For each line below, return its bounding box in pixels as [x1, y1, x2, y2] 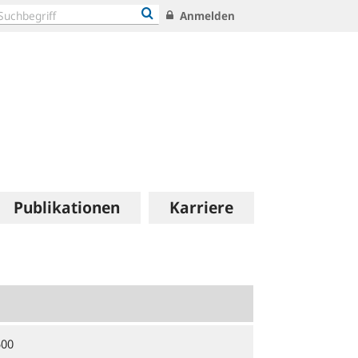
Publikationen [13, 197, 120, 218]
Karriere [169, 197, 233, 218]
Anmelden [177, 8, 235, 23]
